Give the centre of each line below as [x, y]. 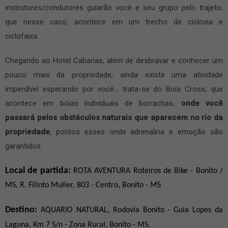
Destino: [23, 210]
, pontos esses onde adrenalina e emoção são [136, 132]
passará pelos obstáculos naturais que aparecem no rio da [114, 117]
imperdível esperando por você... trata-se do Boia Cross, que [114, 89]
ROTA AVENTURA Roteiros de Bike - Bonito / [148, 171]
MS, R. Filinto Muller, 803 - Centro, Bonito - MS [83, 185]
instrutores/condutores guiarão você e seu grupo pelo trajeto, [114, 7]
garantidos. [25, 146]
